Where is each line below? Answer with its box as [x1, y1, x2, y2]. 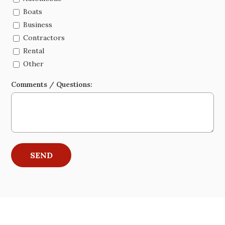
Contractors [23, 33, 65, 43]
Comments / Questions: [11, 80, 93, 89]
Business [23, 20, 53, 30]
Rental [23, 46, 45, 56]
